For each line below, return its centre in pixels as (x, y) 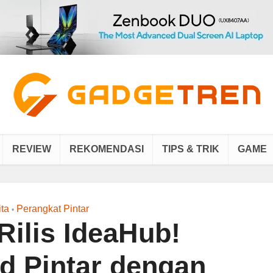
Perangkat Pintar (52, 209)
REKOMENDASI (107, 149)
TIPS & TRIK (191, 149)
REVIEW (32, 149)
